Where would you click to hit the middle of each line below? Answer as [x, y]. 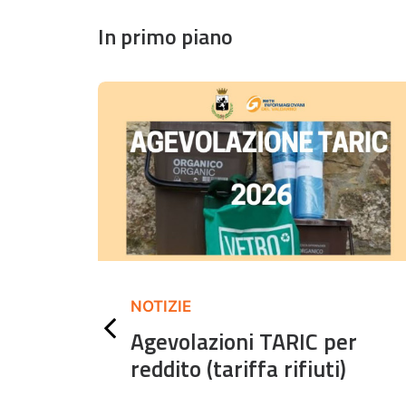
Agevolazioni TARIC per [244, 342]
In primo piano [165, 37]
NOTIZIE [161, 307]
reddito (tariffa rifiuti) [238, 369]
